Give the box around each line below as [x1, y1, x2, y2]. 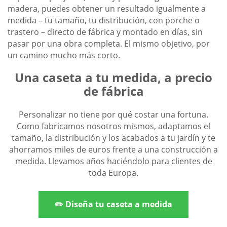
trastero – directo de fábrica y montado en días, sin [8, 26, 203, 38]
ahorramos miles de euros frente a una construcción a [9, 144, 218, 156]
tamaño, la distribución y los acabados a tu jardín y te [12, 132, 215, 144]
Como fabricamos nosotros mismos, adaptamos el [17, 121, 210, 132]
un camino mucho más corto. [8, 50, 120, 61]
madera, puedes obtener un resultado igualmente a [8, 3, 206, 15]
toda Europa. [89, 167, 138, 179]
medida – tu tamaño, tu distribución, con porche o [8, 15, 200, 26]
